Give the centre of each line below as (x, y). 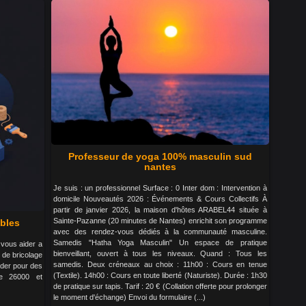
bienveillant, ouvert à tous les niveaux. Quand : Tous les (160, 253)
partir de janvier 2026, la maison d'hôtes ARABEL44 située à (160, 209)
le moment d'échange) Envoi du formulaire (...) (130, 297)
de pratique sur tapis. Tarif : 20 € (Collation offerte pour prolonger (160, 286)
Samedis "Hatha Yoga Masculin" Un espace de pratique (160, 242)
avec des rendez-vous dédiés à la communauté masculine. (160, 231)
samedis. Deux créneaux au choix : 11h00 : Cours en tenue (160, 264)
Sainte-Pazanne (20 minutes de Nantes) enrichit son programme (160, 220)
